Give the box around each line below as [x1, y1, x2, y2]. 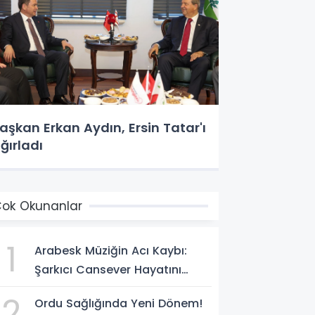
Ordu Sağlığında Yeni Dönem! [34, 295, 203, 311]
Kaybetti [34, 280, 84, 297]
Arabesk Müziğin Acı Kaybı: [34, 242, 188, 259]
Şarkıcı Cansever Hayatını [34, 261, 182, 278]
